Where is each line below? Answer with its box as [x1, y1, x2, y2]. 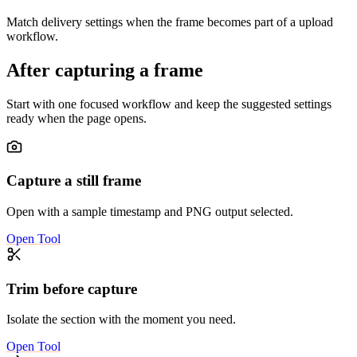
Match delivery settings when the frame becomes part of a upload [6, 14, 333, 29]
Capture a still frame [6, 172, 141, 190]
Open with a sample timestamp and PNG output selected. [6, 205, 293, 218]
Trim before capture [6, 280, 137, 297]
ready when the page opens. [6, 111, 147, 125]
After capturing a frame [6, 59, 203, 80]
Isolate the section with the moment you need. [6, 312, 236, 327]
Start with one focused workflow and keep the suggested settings [6, 96, 331, 111]
